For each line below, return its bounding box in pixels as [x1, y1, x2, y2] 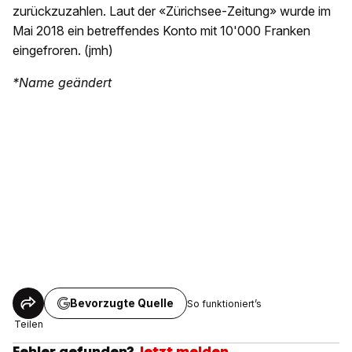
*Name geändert [13, 75, 112, 91]
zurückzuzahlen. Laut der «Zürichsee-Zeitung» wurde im [13, 3, 331, 20]
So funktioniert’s [187, 297, 262, 310]
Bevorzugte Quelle [70, 296, 174, 310]
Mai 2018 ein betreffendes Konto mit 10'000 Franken [13, 23, 310, 39]
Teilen [13, 318, 43, 331]
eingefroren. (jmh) [13, 42, 113, 59]
